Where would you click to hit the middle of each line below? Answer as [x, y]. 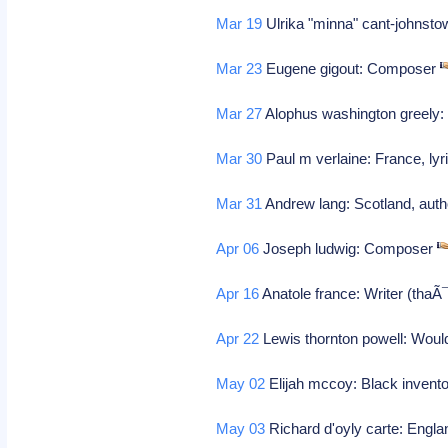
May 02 [241, 383]
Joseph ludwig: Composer [348, 248]
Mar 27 [239, 113]
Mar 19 [239, 23]
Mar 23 [239, 68]
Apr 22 [238, 338]
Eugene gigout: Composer [351, 68]
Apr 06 [238, 248]
